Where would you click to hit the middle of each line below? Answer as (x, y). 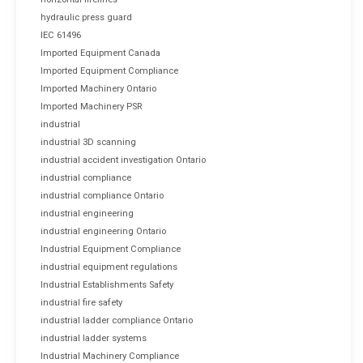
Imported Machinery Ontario (98, 88)
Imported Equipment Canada (100, 53)
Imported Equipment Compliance (109, 70)
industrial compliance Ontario (102, 195)
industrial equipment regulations (109, 267)
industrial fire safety (81, 302)
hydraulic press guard (86, 17)
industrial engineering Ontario (103, 231)
